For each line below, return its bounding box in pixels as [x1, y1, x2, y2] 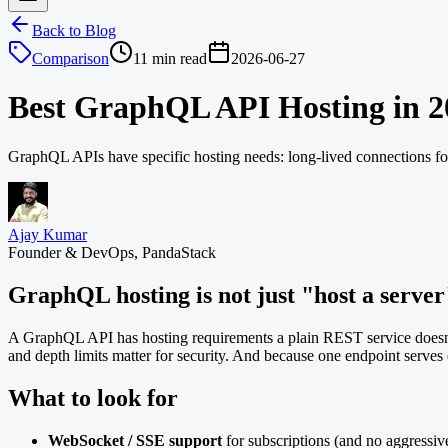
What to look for [8, 384, 178, 411]
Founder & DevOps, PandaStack [8, 243, 216, 261]
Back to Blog [32, 22, 116, 39]
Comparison [32, 50, 109, 67]
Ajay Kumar [8, 225, 87, 243]
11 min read [133, 50, 207, 67]
